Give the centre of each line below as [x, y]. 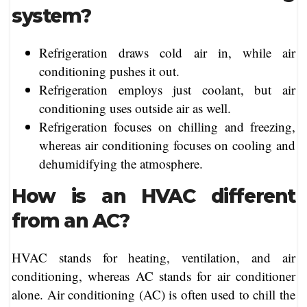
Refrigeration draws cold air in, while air [167, 52]
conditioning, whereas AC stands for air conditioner [153, 276]
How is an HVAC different [153, 196]
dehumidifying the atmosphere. [121, 163]
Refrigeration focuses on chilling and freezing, [167, 126]
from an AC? [71, 220]
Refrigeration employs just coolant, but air [167, 89]
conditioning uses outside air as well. [135, 108]
